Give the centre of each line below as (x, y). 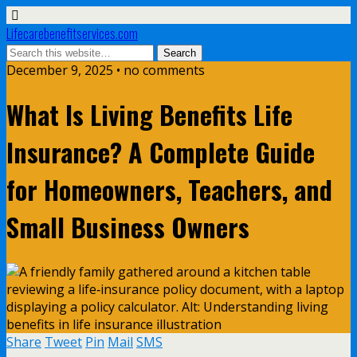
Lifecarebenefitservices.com (72, 33)
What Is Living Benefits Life (149, 115)
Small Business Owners (128, 227)
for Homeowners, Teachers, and (169, 190)
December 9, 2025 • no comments (106, 70)
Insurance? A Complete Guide (161, 152)
